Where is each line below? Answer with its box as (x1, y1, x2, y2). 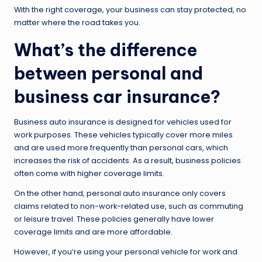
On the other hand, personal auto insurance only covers (14, 188, 226, 198)
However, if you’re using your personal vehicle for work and (14, 246, 237, 257)
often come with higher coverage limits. (14, 168, 164, 178)
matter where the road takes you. (14, 17, 140, 27)
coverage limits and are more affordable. (14, 226, 173, 237)
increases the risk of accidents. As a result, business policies (14, 155, 241, 166)
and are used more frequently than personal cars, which (14, 142, 228, 153)
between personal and (14, 62, 203, 84)
